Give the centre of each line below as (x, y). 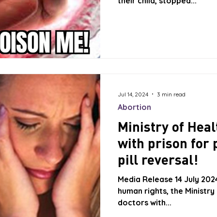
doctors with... (145, 202)
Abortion (134, 107)
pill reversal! (158, 159)
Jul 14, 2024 (133, 94)
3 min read (171, 94)
